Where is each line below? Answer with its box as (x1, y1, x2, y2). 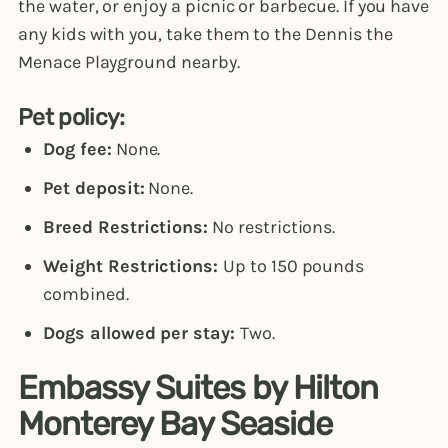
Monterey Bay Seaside (18, 403, 333, 443)
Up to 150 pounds (223, 254, 365, 277)
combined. (43, 282, 129, 305)
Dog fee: (43, 137, 112, 160)
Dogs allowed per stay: (43, 322, 240, 345)
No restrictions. (208, 215, 336, 238)
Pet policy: (18, 103, 125, 131)
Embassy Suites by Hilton (18, 367, 379, 407)
